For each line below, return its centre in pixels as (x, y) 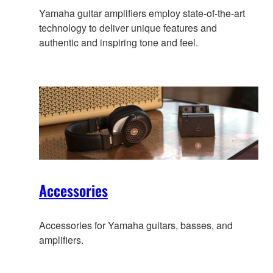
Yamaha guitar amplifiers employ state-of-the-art (142, 13)
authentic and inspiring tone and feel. (119, 42)
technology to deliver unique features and (128, 27)
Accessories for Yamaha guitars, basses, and (136, 225)
